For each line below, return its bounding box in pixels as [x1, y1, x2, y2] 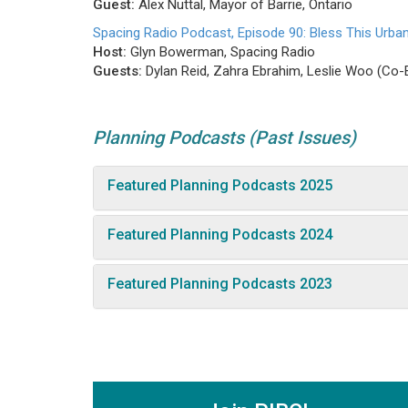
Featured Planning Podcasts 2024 [107, 226, 332, 243]
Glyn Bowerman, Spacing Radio [127, 44, 315, 60]
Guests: [93, 63, 146, 79]
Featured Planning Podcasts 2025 [107, 177, 332, 194]
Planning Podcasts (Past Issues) [93, 127, 356, 148]
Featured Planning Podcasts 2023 [107, 275, 332, 292]
